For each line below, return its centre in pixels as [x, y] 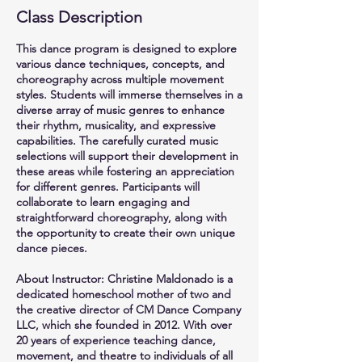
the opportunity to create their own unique [126, 233]
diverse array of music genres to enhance [120, 110]
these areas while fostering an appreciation [125, 171]
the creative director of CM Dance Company [128, 309]
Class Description [79, 17]
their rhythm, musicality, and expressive [116, 125]
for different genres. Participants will [108, 187]
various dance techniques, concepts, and [120, 64]
